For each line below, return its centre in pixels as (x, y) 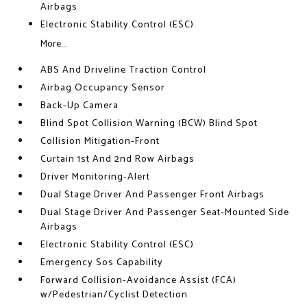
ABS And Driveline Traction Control (124, 70)
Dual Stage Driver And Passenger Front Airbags (153, 195)
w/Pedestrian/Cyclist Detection (114, 295)
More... (54, 44)
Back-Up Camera (80, 106)
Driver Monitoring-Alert (96, 177)
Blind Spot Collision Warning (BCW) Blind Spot (149, 124)
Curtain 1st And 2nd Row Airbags (118, 159)
